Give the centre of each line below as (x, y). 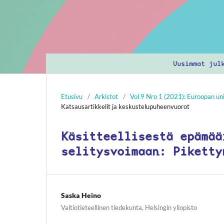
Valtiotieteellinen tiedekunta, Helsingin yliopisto (129, 207)
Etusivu (72, 96)
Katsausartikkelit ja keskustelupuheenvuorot (125, 106)
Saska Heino (81, 195)
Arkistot (106, 96)
